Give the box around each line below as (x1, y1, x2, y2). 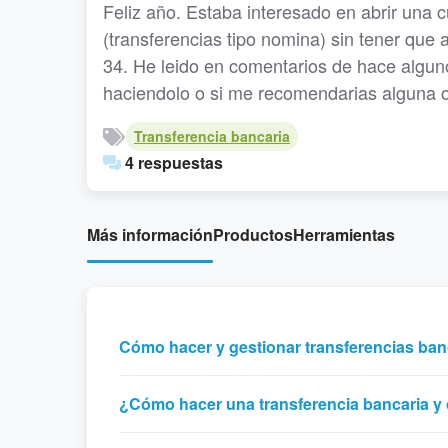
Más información (87, 223, 213, 246)
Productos (213, 223, 293, 246)
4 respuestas (121, 151, 223, 174)
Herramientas (293, 223, 395, 246)
